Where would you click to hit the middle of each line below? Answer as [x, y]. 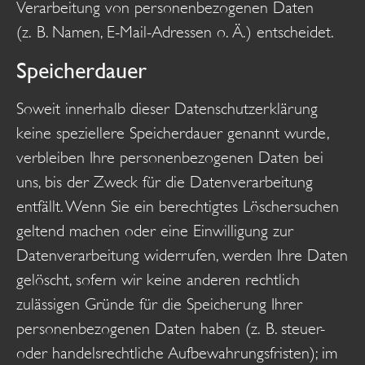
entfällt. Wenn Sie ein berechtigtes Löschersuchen [178, 206]
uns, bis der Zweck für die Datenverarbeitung [165, 182]
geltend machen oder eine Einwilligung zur [155, 231]
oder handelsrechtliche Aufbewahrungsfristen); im [177, 353]
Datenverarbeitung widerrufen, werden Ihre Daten [182, 255]
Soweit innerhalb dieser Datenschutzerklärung [167, 108]
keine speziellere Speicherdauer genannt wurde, [172, 133]
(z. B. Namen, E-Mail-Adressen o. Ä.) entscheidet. [175, 33]
